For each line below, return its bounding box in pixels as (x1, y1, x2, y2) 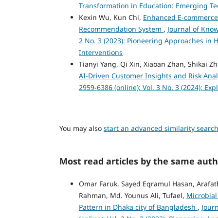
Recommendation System (79, 24, 163, 34)
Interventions (79, 47, 123, 57)
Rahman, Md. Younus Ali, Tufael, (79, 190, 186, 200)
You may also (59, 123, 104, 133)
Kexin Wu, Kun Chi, (79, 12, 143, 22)
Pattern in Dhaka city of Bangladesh (79, 202, 198, 212)
